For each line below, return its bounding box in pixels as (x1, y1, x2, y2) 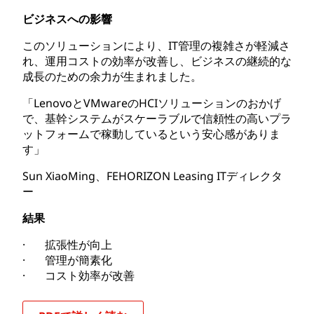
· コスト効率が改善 (22, 267, 135, 283)
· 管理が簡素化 (22, 252, 112, 268)
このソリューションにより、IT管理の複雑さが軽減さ (22, 37, 290, 53)
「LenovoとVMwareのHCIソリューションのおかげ (22, 95, 281, 111)
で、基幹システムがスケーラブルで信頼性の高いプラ (22, 110, 292, 126)
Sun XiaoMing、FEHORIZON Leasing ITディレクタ (22, 168, 282, 184)
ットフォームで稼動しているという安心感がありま (22, 125, 280, 142)
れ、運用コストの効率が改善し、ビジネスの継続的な (22, 53, 292, 69)
